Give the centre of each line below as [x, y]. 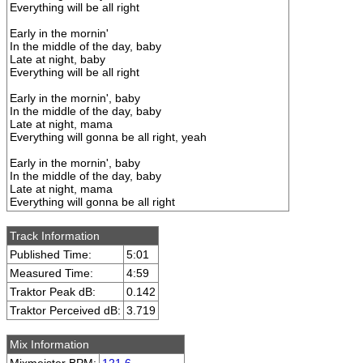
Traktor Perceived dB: [65, 310]
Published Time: [51, 254]
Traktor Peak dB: [53, 292]
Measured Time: [51, 273]
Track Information [55, 236]
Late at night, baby [58, 59]
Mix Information [49, 344]
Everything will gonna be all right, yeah [108, 137]
